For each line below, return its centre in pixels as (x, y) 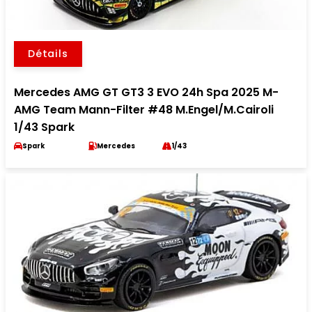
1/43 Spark (44, 127)
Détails (48, 54)
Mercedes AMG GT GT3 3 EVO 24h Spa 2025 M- (146, 93)
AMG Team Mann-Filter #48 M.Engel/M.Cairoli (144, 110)
